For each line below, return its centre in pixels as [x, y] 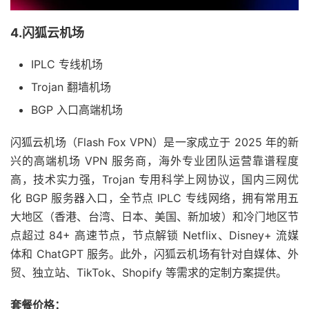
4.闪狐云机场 [47, 33]
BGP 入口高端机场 [77, 110]
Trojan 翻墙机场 [71, 87]
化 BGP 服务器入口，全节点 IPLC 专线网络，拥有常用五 [154, 198]
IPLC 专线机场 [67, 64]
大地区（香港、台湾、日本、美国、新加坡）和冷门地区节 [154, 217]
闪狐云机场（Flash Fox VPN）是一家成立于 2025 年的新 [154, 142]
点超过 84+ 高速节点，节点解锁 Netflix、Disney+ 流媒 [154, 236]
